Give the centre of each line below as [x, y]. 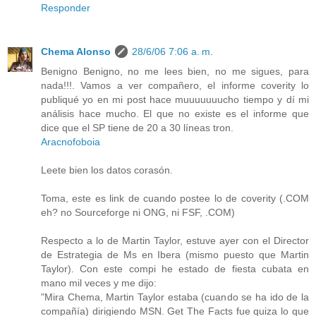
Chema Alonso [76, 52]
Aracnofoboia [71, 142]
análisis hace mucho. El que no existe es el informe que [175, 114]
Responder [66, 8]
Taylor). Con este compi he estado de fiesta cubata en [175, 269]
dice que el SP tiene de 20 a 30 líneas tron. [137, 128]
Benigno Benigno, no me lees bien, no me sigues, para [175, 72]
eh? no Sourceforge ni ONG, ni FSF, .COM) [138, 213]
